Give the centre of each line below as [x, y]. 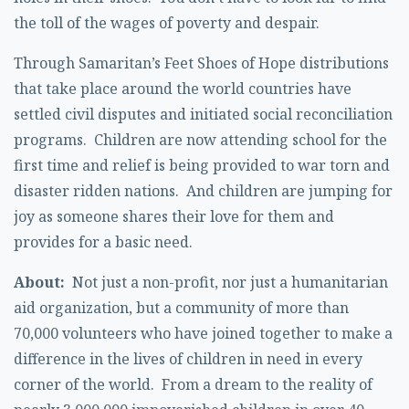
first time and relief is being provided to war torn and [202, 165]
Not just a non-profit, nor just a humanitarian [226, 282]
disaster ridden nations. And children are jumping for [203, 191]
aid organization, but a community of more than [181, 308]
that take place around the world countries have [183, 89]
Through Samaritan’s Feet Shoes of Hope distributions [201, 63]
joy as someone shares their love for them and [174, 216]
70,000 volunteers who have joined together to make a [203, 333]
